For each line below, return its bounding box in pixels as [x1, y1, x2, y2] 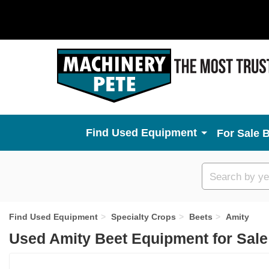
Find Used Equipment [9, 212, 98, 222]
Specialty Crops [111, 212, 176, 222]
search [208, 184, 240, 195]
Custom [208, 170, 245, 181]
